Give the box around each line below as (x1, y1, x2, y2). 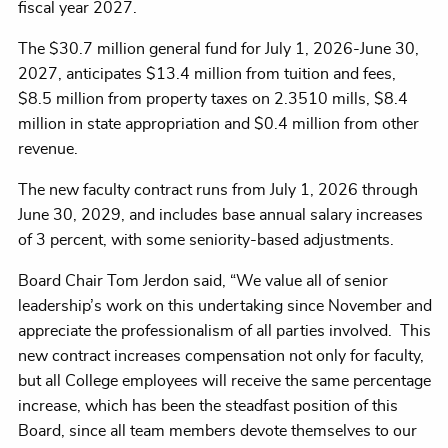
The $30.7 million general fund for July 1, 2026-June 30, (18, 41, 419, 58)
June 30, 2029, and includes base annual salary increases (18, 207, 423, 224)
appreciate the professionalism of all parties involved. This (18, 323, 431, 340)
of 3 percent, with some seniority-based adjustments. (18, 232, 394, 249)
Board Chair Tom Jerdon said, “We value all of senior (18, 273, 388, 290)
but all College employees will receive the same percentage (18, 373, 431, 390)
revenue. (18, 141, 78, 158)
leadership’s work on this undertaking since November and (18, 298, 432, 315)
